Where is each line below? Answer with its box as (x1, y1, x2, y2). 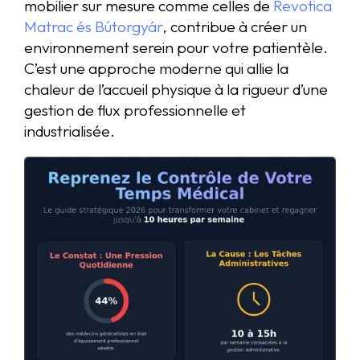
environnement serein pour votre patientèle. (24, 38, 328, 58)
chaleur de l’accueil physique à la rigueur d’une (24, 80, 328, 100)
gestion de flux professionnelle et (24, 100, 246, 121)
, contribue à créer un (162, 17, 307, 37)
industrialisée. (24, 121, 115, 141)
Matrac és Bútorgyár (24, 17, 162, 37)
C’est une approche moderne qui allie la (24, 59, 288, 79)
